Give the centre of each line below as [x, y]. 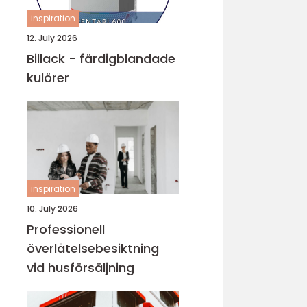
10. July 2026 [52, 209]
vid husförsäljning [81, 268]
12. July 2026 [52, 38]
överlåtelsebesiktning [93, 248]
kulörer [48, 78]
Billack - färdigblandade [101, 59]
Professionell [66, 229]
